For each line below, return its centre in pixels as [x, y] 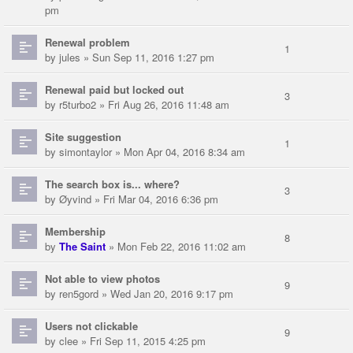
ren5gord [79, 294]
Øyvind [75, 199]
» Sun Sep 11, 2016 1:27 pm [147, 58]
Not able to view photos [102, 279]
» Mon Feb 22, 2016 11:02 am [176, 247]
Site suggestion [83, 137]
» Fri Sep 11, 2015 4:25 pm [142, 341]
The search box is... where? [112, 184]
